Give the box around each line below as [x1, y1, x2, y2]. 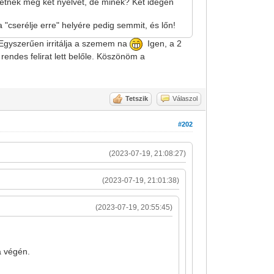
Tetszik [125, 95, 149, 102]
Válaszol [172, 95, 198, 102]
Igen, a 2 [143, 39, 182, 49]
